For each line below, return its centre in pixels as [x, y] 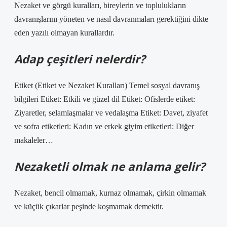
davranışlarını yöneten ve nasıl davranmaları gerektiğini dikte [111, 19]
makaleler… [34, 140]
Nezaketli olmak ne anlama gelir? [110, 166]
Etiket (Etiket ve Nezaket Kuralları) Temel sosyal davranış [107, 85]
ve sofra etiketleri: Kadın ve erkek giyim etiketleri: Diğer [104, 126]
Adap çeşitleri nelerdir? [80, 59]
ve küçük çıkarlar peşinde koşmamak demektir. [89, 206]
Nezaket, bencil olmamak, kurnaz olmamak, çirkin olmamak [110, 193]
